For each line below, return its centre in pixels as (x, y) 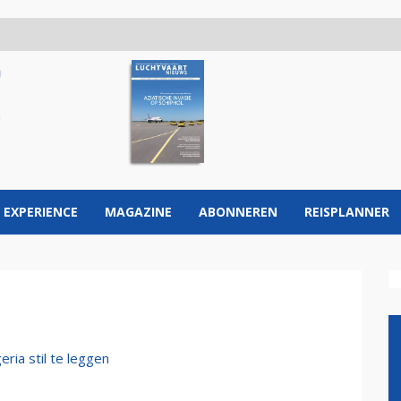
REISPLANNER (347, 212)
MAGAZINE (138, 212)
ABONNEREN (238, 212)
